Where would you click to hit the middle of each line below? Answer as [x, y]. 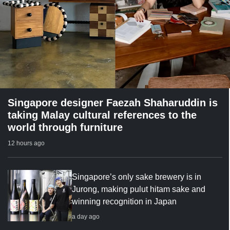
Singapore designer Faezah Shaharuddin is [113, 102]
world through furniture [65, 127]
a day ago [86, 216]
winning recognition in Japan [124, 201]
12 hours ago [26, 143]
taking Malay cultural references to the [102, 115]
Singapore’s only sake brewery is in [137, 177]
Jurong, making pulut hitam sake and [139, 189]
